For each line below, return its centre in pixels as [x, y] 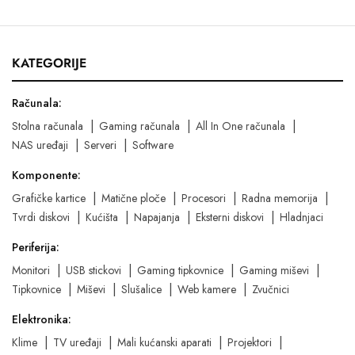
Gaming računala [139, 126]
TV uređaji [77, 342]
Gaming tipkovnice [180, 270]
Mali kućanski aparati [164, 342]
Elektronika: [42, 319]
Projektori [250, 342]
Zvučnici [271, 289]
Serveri [100, 145]
